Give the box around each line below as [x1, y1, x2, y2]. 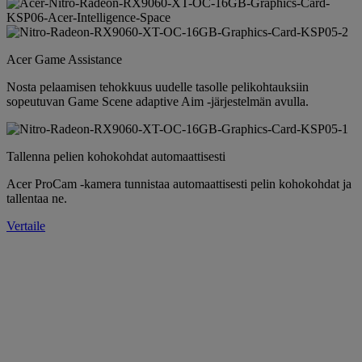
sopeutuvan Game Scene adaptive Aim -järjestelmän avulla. [6, 95, 309, 109]
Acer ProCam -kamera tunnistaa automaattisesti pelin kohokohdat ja [6, 177, 351, 192]
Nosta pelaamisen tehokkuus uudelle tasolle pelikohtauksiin [6, 80, 309, 95]
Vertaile [6, 219, 45, 234]
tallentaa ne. [6, 192, 67, 206]
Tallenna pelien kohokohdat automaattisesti [6, 149, 225, 164]
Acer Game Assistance [6, 53, 122, 67]
